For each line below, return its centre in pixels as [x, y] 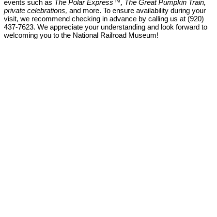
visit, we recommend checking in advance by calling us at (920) [104, 19]
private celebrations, [36, 11]
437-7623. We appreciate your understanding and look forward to [106, 27]
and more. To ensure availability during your [137, 11]
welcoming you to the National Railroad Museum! [81, 35]
